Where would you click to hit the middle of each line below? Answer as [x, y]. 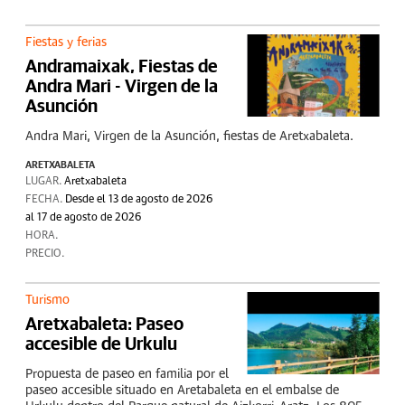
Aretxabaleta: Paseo [104, 323]
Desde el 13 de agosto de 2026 [139, 200]
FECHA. [45, 200]
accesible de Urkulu [101, 343]
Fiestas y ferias [66, 42]
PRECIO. [45, 254]
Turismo [47, 300]
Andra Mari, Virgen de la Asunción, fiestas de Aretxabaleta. [189, 137]
